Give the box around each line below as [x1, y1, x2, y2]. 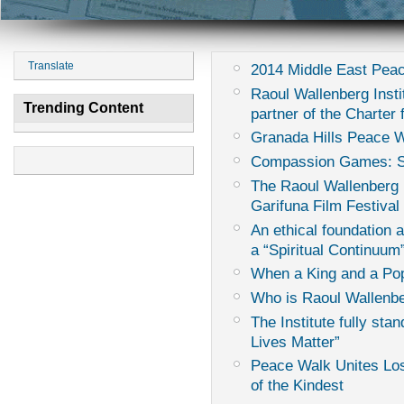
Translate [28, 60, 74, 72]
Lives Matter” [250, 332, 340, 351]
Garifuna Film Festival [250, 196, 399, 215]
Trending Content [23, 100, 143, 115]
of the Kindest [250, 376, 344, 395]
